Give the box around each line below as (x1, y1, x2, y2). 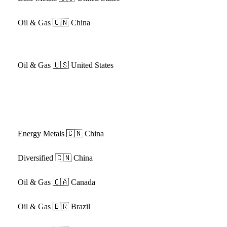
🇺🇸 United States (52, 61, 113, 69)
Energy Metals (17, 129, 64, 138)
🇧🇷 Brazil (52, 202, 90, 211)
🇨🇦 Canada (52, 178, 95, 186)
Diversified (17, 154, 53, 162)
